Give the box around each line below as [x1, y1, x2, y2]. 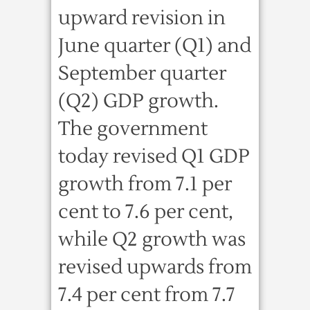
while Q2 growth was [58, 227, 246, 252]
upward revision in [58, 6, 226, 30]
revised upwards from [58, 255, 252, 280]
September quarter [58, 61, 226, 86]
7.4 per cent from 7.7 [58, 282, 235, 307]
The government [58, 116, 208, 141]
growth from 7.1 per [58, 172, 232, 197]
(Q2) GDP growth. [58, 89, 219, 113]
